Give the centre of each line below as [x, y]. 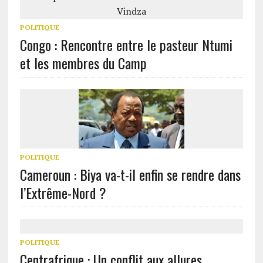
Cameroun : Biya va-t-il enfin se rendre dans [130, 174]
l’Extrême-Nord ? [63, 193]
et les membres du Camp [83, 63]
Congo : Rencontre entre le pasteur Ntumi [126, 45]
